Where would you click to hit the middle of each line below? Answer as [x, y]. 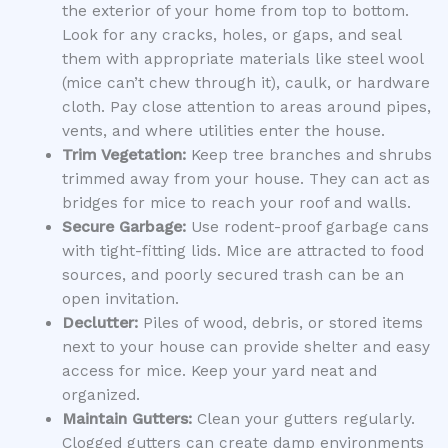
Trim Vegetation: [123, 154]
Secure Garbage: [123, 226]
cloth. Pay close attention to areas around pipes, [246, 106]
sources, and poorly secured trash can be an [232, 274]
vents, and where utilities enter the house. [223, 130]
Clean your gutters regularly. [303, 418]
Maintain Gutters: [126, 418]
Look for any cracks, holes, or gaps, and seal [231, 34]
